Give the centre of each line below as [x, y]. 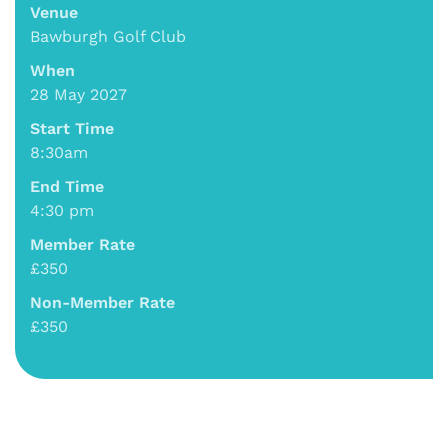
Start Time [72, 129]
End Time [67, 187]
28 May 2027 [78, 95]
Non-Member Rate [102, 303]
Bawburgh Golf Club [108, 37]
